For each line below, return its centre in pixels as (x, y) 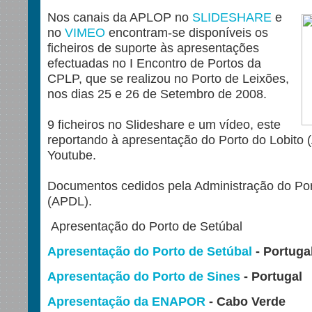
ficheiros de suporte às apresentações (153, 48)
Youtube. (72, 155)
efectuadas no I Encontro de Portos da (154, 63)
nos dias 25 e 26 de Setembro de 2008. (157, 94)
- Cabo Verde (247, 302)
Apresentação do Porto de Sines (144, 276)
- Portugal (271, 276)
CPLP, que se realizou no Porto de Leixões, (168, 79)
